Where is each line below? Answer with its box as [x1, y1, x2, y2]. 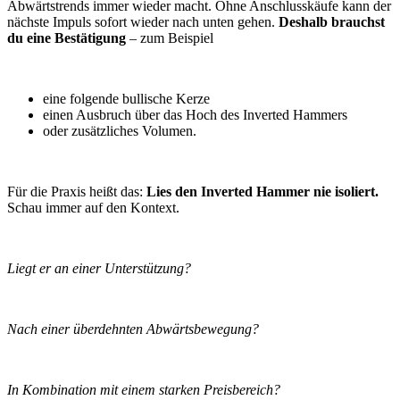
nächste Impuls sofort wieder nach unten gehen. [7, 14, 275, 30]
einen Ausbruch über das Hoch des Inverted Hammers [43, 107, 347, 123]
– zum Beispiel [126, 30, 217, 46]
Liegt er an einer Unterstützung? [7, 261, 195, 277]
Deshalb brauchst [275, 14, 385, 30]
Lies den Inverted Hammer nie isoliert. [146, 184, 379, 200]
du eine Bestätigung [7, 30, 126, 46]
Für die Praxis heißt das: [7, 184, 146, 200]
